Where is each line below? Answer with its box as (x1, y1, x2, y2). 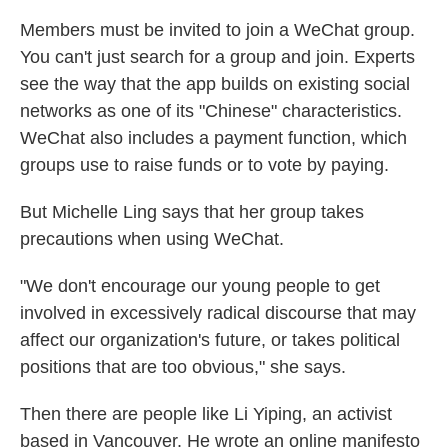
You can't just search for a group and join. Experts (20, 47, 415, 67)
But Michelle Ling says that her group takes (20, 202, 364, 222)
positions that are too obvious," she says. (20, 357, 346, 377)
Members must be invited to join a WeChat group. (20, 20, 415, 40)
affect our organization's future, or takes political (20, 330, 400, 350)
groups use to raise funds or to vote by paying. (20, 155, 389, 175)
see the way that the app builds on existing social (20, 74, 410, 94)
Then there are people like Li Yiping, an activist (20, 404, 392, 424)
